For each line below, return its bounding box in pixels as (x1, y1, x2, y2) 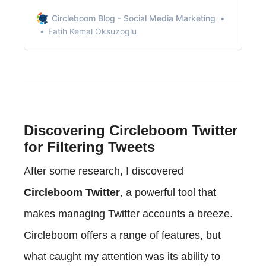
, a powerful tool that (120, 186, 216, 199)
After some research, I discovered (24, 165, 183, 178)
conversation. (36, 12, 88, 23)
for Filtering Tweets (24, 139, 155, 156)
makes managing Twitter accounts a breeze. (24, 208, 233, 220)
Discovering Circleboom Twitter (24, 122, 237, 139)
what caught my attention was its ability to (24, 251, 220, 263)
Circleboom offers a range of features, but (24, 229, 221, 242)
